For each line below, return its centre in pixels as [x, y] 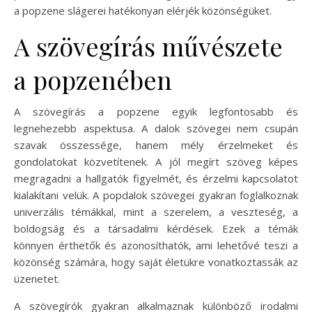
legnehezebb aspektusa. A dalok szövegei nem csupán [156, 128]
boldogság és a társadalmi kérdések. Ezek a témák [156, 228]
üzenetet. [37, 278]
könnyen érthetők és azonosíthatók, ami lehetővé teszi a [156, 245]
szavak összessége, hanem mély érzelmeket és [156, 145]
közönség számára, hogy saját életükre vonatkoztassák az [156, 262]
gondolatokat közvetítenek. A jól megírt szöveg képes [156, 161]
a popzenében [93, 79]
